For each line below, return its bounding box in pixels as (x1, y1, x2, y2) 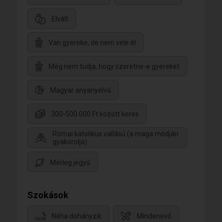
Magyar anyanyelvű (50, 86, 111, 95)
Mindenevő (137, 212, 171, 220)
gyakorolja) (53, 138, 87, 146)
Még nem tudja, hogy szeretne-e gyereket (49, 62, 179, 71)
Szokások (27, 190, 68, 201)
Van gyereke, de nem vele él (49, 39, 136, 47)
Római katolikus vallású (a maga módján (53, 130, 178, 138)
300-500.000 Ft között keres (51, 110, 139, 118)
